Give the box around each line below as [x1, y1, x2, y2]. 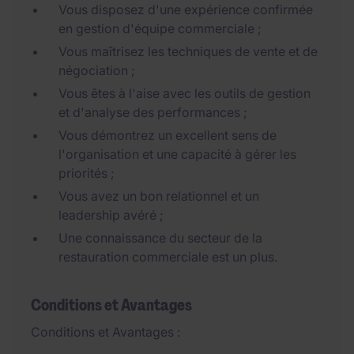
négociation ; [58, 62, 135, 78]
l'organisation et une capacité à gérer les [58, 146, 296, 162]
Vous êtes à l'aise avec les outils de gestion [58, 85, 311, 101]
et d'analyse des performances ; [58, 104, 247, 120]
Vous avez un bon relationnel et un [58, 188, 259, 204]
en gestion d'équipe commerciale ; [58, 21, 262, 36]
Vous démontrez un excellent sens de [58, 127, 277, 143]
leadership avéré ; [58, 207, 164, 223]
